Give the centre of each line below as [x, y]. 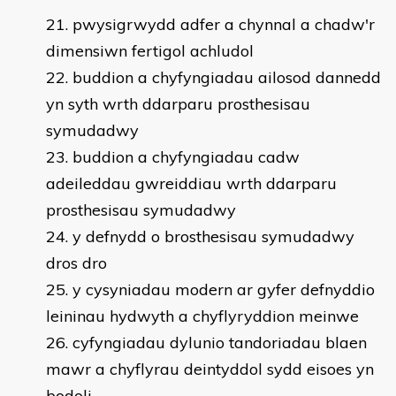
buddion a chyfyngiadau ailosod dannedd [227, 77]
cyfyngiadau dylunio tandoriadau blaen [220, 343]
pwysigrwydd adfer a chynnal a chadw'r [224, 24]
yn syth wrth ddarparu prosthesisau [178, 104]
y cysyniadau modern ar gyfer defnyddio [224, 289]
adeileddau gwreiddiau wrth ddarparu [191, 183]
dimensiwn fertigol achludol [150, 51]
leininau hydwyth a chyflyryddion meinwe [202, 316]
